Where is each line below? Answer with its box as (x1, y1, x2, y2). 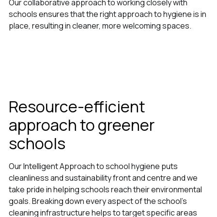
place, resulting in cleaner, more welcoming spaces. (8, 20, 191, 31)
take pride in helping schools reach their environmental (8, 184, 202, 195)
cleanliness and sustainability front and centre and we (8, 172, 198, 184)
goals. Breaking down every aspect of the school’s (8, 196, 187, 207)
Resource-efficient (8, 96, 145, 118)
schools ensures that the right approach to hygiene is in (8, 9, 206, 20)
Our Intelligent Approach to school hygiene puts (8, 161, 178, 172)
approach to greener (8, 114, 155, 136)
